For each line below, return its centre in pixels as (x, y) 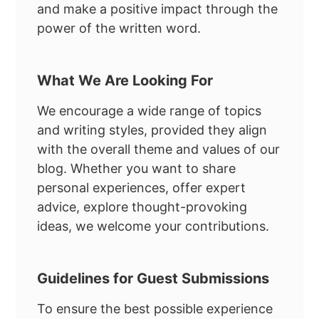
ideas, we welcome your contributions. (153, 226)
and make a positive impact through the (158, 9)
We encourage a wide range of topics (150, 111)
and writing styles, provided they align (152, 130)
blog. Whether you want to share (137, 169)
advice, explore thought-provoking (142, 207)
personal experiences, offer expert (142, 188)
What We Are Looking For (125, 80)
